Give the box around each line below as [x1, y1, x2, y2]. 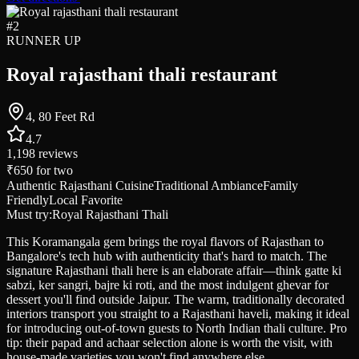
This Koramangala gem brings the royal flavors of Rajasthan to [6, 235, 324, 249]
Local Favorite [49, 193, 123, 208]
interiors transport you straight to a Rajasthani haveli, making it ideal [6, 307, 349, 321]
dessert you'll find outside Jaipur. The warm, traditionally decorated [6, 292, 345, 307]
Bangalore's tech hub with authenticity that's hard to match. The [6, 249, 327, 264]
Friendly [6, 193, 49, 208]
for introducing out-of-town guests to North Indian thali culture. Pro [6, 321, 347, 336]
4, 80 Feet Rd [26, 110, 95, 124]
